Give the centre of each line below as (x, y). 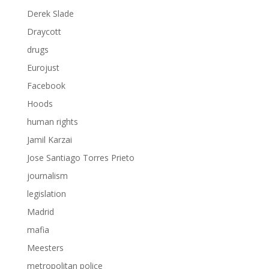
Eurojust (43, 68)
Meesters (45, 248)
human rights (52, 122)
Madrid (40, 212)
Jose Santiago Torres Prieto (80, 158)
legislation (46, 194)
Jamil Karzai (49, 140)
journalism (47, 176)
